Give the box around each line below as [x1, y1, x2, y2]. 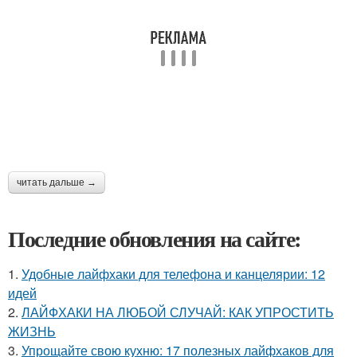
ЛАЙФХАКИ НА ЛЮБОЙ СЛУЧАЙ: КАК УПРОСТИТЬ [22, 303, 334, 321]
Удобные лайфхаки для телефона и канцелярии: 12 [22, 265, 325, 283]
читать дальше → [17, 177, 96, 188]
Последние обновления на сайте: [8, 222, 301, 255]
